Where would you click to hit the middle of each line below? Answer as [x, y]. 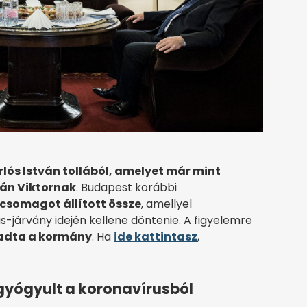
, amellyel [167, 204]
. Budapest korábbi [126, 187]
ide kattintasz [156, 236]
